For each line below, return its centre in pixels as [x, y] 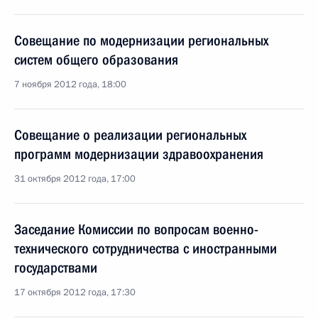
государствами [56, 268]
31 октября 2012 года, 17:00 [75, 179]
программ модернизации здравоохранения [139, 154]
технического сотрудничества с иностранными [146, 248]
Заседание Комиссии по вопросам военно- [136, 229]
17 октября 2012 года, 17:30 [75, 292]
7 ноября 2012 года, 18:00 [70, 84]
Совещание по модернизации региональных [141, 40]
